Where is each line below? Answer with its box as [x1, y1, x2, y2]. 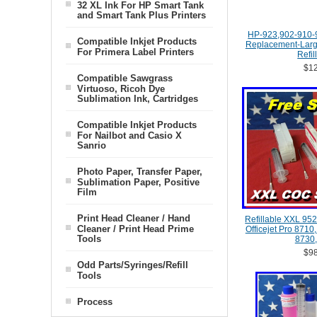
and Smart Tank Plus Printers [77, 10, 206, 20]
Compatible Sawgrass [77, 73, 173, 83]
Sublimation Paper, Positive [77, 177, 200, 187]
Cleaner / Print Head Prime [77, 224, 194, 234]
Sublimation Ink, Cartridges [77, 93, 198, 103]
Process [77, 296, 113, 307]
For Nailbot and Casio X [77, 130, 182, 140]
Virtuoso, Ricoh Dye [77, 83, 165, 93]
